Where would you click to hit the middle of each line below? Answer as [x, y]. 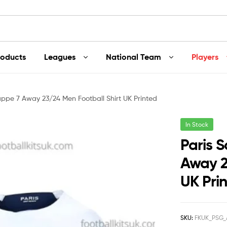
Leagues [60, 56]
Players [205, 56]
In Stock [197, 124]
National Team [133, 56]
